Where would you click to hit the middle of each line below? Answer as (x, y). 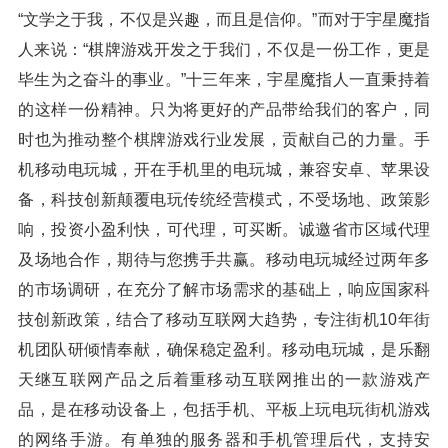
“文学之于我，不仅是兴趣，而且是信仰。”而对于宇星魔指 (224, 19)
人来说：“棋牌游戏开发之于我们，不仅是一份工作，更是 (224, 49)
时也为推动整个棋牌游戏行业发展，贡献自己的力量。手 (224, 139)
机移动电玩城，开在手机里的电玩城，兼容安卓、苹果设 (224, 169)
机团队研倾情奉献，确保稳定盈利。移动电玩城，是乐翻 (224, 349)
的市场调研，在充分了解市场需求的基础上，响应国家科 (224, 289)
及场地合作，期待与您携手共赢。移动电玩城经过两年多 (224, 259)
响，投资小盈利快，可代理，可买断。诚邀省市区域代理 (224, 229)
